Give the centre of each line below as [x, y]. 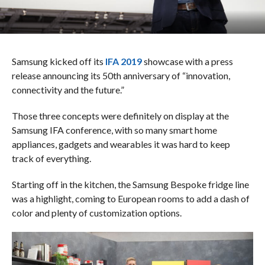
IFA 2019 [123, 62]
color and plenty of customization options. [96, 213]
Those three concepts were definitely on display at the [120, 116]
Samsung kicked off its [58, 62]
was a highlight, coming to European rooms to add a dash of [130, 199]
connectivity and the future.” [68, 90]
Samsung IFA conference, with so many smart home [114, 130]
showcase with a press [187, 62]
